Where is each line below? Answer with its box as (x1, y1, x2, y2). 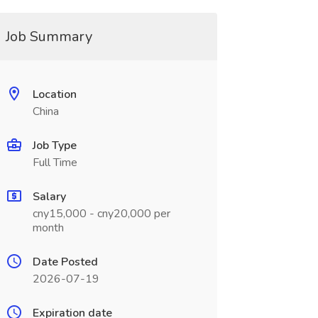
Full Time (32, 155, 77, 170)
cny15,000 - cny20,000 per (32, 206, 170, 221)
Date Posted (32, 254, 98, 270)
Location (32, 87, 77, 102)
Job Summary (5, 27, 92, 46)
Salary (32, 189, 66, 204)
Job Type (32, 138, 77, 153)
